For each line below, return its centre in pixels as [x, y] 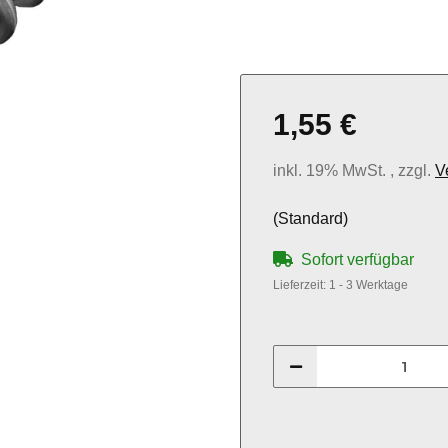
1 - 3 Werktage [368, 285]
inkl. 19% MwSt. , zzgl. [354, 170]
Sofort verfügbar [357, 259]
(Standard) [310, 218]
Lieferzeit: [301, 285]
